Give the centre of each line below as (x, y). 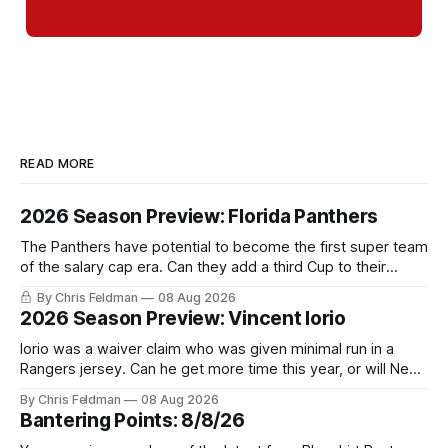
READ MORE (57, 164)
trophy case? (64, 287)
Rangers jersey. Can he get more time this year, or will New (220, 369)
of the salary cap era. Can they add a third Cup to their (203, 267)
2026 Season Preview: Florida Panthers (199, 217)
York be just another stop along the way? (159, 389)
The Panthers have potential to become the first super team (224, 247)
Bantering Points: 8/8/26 (132, 421)
